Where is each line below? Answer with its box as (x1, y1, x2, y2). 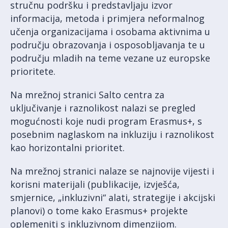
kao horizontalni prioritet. (10, 141, 125, 154)
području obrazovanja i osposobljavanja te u (10, 38, 205, 51)
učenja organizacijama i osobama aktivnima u (10, 25, 210, 38)
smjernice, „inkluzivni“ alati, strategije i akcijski (10, 191, 215, 204)
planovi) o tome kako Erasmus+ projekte (10, 204, 188, 217)
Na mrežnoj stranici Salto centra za (10, 88, 164, 101)
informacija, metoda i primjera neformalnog (10, 12, 205, 24)
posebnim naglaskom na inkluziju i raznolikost (10, 128, 214, 140)
